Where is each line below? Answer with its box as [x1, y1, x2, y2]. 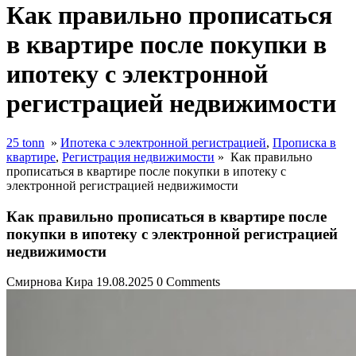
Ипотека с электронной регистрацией [60, 135, 266, 149]
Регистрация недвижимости [62, 149, 215, 164]
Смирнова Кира [6, 275, 93, 289]
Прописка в [273, 135, 336, 149]
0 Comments [157, 275, 220, 289]
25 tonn [6, 135, 44, 149]
